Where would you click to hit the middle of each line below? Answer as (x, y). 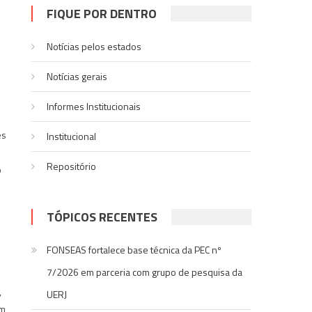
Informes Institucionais (94, 107)
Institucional (72, 136)
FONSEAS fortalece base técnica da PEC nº (134, 250)
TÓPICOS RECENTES (102, 217)
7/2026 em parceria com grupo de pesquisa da (145, 272)
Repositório (72, 166)
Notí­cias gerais (77, 77)
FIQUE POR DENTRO (102, 14)
